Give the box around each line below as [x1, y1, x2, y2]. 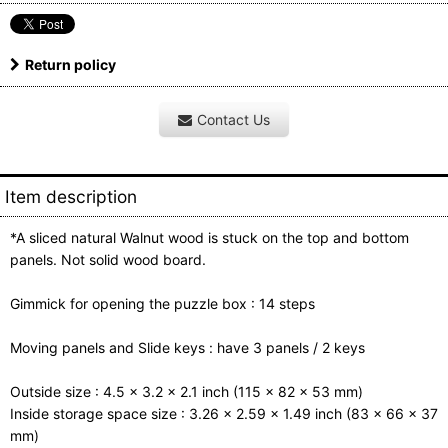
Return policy [25, 55, 116, 73]
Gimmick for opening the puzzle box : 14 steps [10, 294, 315, 312]
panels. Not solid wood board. [10, 250, 206, 268]
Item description [5, 185, 137, 207]
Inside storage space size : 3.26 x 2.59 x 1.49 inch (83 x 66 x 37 [10, 404, 438, 422]
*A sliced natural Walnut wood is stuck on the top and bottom [10, 228, 409, 246]
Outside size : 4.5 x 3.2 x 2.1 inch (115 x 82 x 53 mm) [10, 382, 363, 400]
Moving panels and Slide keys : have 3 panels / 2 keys [10, 338, 365, 356]
